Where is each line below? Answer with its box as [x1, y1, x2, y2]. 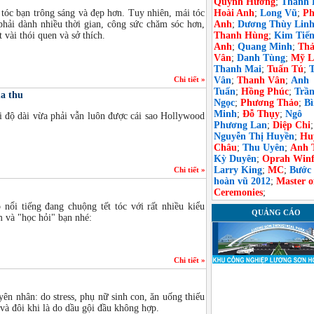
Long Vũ [260, 8, 297, 18]
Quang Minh [238, 41, 292, 52]
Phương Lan [214, 120, 267, 130]
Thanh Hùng [214, 30, 268, 41]
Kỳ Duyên [214, 153, 257, 164]
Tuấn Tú [267, 64, 303, 74]
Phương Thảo [240, 97, 299, 108]
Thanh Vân [237, 75, 285, 86]
